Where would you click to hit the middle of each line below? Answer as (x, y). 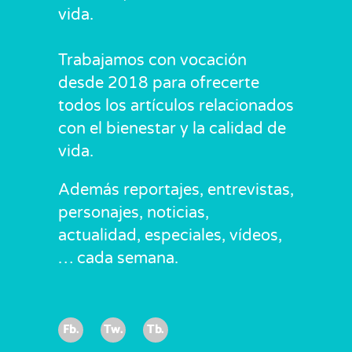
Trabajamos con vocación (152, 60)
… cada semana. (118, 258)
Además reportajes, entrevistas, (176, 190)
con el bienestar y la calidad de (172, 129)
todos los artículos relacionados (176, 106)
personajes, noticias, (134, 213)
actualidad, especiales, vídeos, (170, 236)
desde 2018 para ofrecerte (159, 83)
